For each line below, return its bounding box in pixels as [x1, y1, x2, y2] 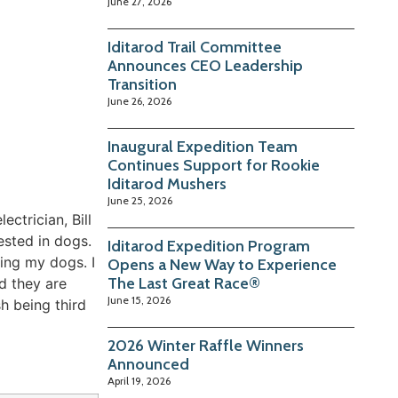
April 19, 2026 [107, 374, 171, 388]
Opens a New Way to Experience [107, 255, 338, 275]
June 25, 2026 [107, 194, 173, 208]
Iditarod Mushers [107, 174, 227, 195]
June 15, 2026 [107, 293, 171, 307]
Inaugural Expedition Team [107, 137, 298, 157]
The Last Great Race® [107, 274, 261, 294]
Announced [107, 354, 190, 375]
